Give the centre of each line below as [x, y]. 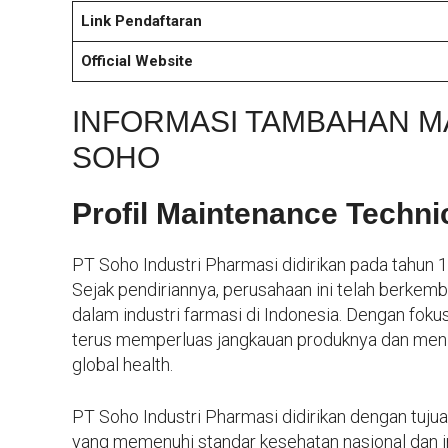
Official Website [136, 60]
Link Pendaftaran [141, 20]
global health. [122, 365]
